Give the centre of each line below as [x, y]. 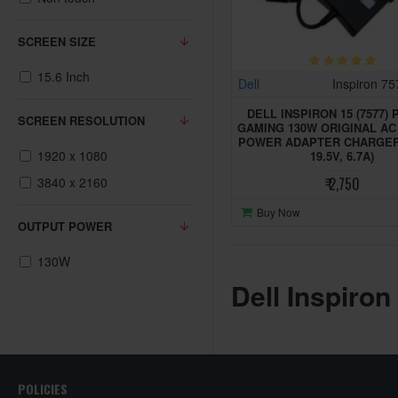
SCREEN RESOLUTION [81, 120]
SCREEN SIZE [57, 41]
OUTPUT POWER [65, 226]
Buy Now [278, 212]
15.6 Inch [64, 76]
